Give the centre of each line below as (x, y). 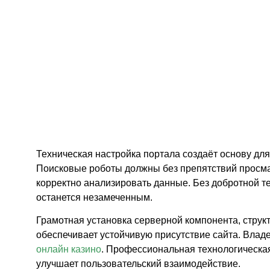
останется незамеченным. (94, 197)
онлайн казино (69, 249)
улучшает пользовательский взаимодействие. (138, 263)
